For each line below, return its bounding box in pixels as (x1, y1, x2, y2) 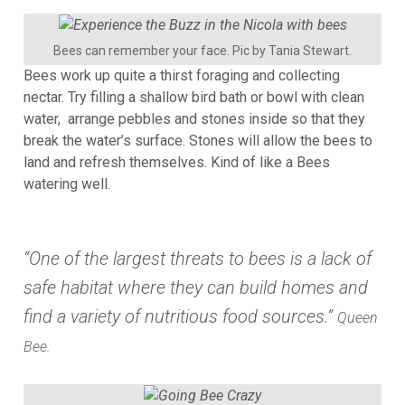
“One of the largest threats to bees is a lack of (24, 248, 372, 270)
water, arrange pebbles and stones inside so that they (24, 110, 365, 128)
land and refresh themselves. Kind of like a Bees (24, 154, 330, 172)
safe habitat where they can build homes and (24, 277, 368, 299)
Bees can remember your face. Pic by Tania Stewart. (53, 43, 352, 59)
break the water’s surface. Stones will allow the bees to (24, 132, 372, 150)
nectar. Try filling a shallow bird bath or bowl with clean (24, 89, 364, 107)
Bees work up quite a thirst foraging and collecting (24, 67, 340, 85)
